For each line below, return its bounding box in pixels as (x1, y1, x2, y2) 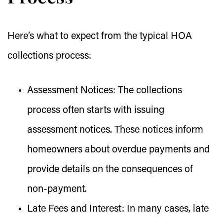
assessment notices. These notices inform (27, 125, 203, 135)
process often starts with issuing (27, 106, 164, 115)
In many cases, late (124, 204, 209, 214)
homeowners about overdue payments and (27, 145, 210, 155)
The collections (115, 86, 182, 96)
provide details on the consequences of (27, 165, 193, 175)
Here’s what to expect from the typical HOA (7, 32, 192, 41)
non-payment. (27, 184, 87, 194)
